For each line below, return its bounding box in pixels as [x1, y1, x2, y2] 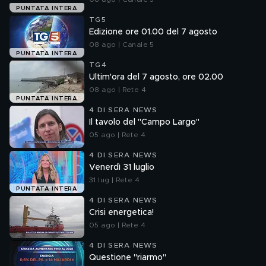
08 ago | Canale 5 [89, 41, 154, 48]
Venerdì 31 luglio [89, 163, 154, 172]
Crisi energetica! [89, 208, 154, 217]
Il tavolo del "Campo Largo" [89, 118, 199, 126]
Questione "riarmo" [89, 254, 166, 262]
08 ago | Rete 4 [89, 86, 146, 93]
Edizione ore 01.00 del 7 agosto [89, 28, 217, 36]
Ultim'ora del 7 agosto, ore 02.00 [89, 73, 223, 81]
